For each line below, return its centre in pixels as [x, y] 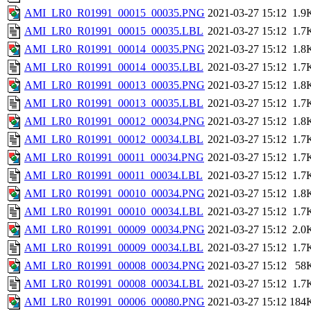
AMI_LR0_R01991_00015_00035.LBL [114, 31]
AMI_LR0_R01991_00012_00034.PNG [115, 121]
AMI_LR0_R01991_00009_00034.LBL [114, 248]
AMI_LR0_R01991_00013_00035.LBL [114, 103]
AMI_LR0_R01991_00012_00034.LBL [114, 140]
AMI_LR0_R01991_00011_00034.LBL [114, 176]
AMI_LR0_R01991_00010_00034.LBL [114, 212]
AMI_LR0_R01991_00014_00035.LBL [114, 67]
